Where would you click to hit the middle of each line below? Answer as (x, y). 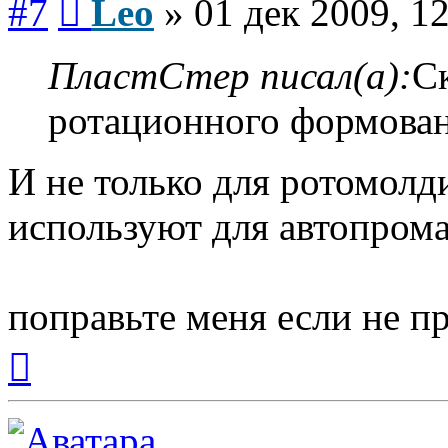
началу (53, 382)
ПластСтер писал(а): (230, 75)
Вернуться (65, 346)
